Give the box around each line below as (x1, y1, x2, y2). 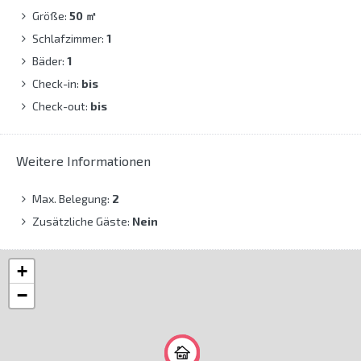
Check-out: (32, 99, 90, 114)
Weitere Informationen (16, 153, 151, 169)
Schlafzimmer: (32, 31, 106, 46)
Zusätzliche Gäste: (32, 214, 132, 229)
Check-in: (32, 77, 81, 91)
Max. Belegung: (32, 192, 112, 206)
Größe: (32, 9, 69, 23)
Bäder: (32, 54, 67, 68)
